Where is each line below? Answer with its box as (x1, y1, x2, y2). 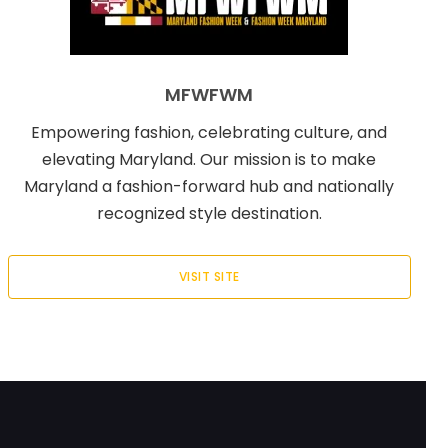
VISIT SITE (178, 268, 240, 285)
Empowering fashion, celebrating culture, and (31, 121, 388, 144)
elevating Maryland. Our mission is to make (42, 148, 377, 171)
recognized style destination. (96, 202, 322, 225)
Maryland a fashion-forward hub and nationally (24, 175, 395, 198)
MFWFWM (165, 82, 254, 107)
